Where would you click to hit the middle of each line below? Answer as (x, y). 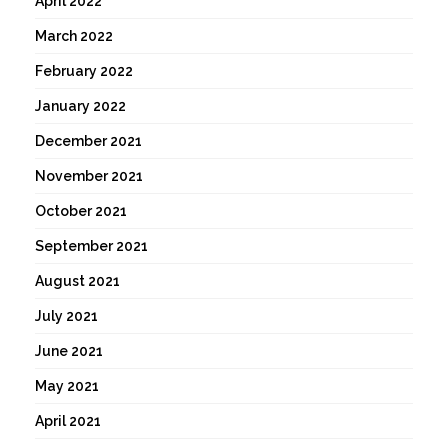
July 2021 (66, 316)
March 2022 (74, 36)
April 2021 (68, 421)
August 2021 (77, 281)
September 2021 (91, 246)
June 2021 (69, 351)
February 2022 (84, 71)
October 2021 (81, 211)
